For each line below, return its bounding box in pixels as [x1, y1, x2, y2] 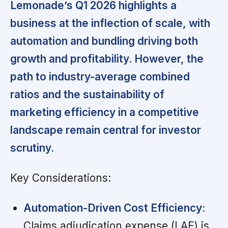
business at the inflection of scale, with [10, 16, 210, 30]
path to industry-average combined [10, 70, 190, 83]
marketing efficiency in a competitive [10, 105, 199, 119]
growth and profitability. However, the [10, 52, 204, 65]
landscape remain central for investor [10, 123, 201, 136]
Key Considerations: [10, 171, 111, 184]
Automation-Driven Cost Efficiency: [23, 201, 205, 214]
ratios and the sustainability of [10, 88, 164, 101]
